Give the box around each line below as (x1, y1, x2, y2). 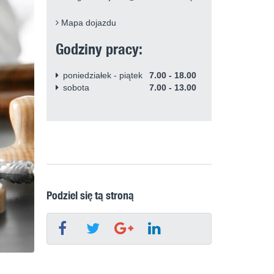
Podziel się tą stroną (46, 187, 134, 202)
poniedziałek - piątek (63, 70, 143, 80)
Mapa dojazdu (59, 18, 116, 28)
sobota (63, 83, 89, 92)
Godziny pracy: (56, 39, 143, 59)
